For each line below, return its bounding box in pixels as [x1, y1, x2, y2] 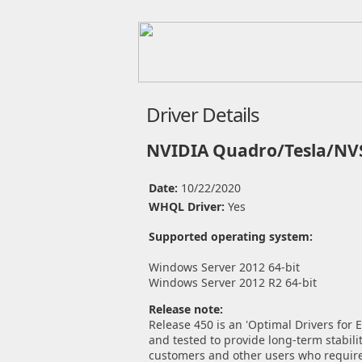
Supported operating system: [148, 229, 313, 244]
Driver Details [145, 101, 259, 128]
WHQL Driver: [148, 199, 228, 214]
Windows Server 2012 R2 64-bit [148, 275, 317, 290]
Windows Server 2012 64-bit [148, 259, 300, 275]
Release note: [148, 301, 223, 317]
